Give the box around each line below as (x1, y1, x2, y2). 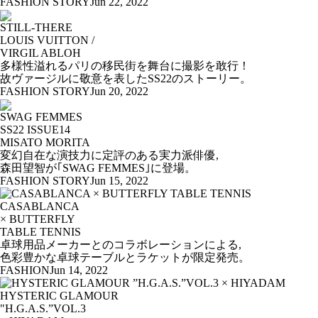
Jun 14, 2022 (50, 264, 108, 276)
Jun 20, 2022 (90, 85, 148, 97)
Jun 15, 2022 (90, 175, 148, 187)
